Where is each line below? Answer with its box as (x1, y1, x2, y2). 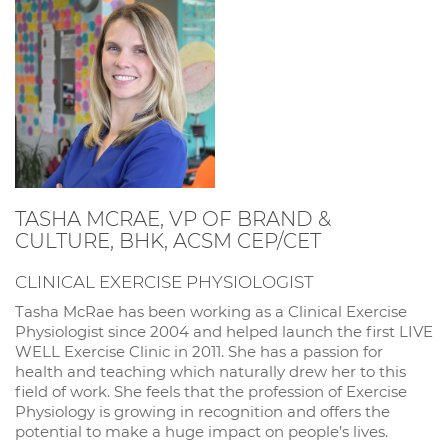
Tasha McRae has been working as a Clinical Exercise (15, 301, 407, 321)
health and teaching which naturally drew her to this (15, 361, 406, 381)
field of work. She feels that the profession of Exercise (15, 381, 407, 401)
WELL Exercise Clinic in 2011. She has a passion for (15, 341, 383, 361)
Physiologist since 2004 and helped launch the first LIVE (15, 321, 433, 341)
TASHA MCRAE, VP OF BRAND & (15, 206, 331, 231)
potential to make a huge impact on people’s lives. (15, 421, 388, 441)
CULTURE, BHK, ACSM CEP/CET (15, 228, 321, 253)
